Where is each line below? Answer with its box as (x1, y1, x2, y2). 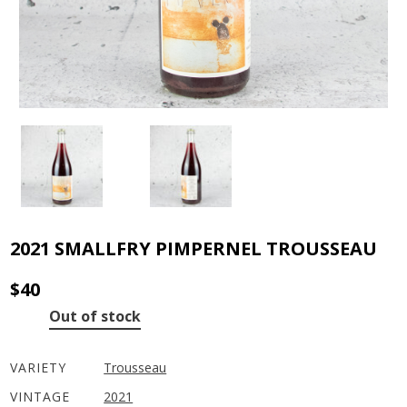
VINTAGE (10, 387, 71, 405)
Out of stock (49, 305, 142, 326)
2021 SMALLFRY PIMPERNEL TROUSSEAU (10, 235, 378, 261)
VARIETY (10, 358, 67, 376)
